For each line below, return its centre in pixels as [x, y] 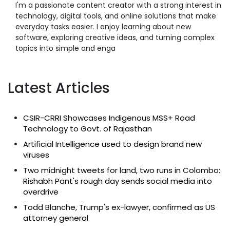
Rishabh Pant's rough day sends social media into [118, 181]
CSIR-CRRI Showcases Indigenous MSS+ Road [109, 118]
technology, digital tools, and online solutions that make [116, 16]
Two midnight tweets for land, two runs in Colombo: [122, 170]
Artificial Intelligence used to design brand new [112, 144]
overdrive [41, 191]
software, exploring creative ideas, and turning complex [115, 37]
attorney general [56, 218]
